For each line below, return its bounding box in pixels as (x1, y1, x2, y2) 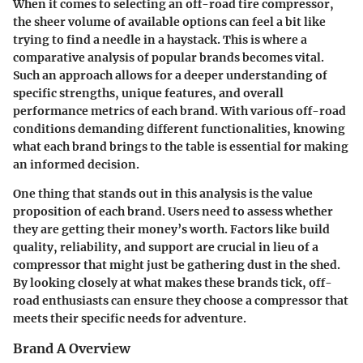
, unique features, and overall (115, 85, 284, 100)
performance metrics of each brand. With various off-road (13, 103, 346, 118)
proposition (13, 203, 82, 219)
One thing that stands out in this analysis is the (13, 186, 282, 201)
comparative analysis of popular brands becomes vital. (13, 49, 324, 65)
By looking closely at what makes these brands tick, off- (13, 275, 332, 290)
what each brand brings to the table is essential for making (13, 139, 348, 154)
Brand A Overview (13, 340, 130, 357)
